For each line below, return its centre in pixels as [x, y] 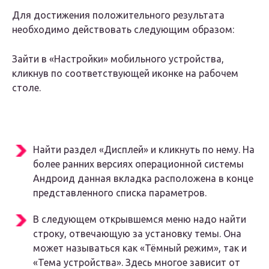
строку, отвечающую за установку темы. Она [137, 234]
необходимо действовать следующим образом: [123, 30]
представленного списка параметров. [120, 193]
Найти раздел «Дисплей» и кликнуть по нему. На [144, 150]
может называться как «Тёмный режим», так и [140, 248]
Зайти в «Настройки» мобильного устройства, [118, 59]
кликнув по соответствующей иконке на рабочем [125, 74]
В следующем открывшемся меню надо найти [140, 219]
